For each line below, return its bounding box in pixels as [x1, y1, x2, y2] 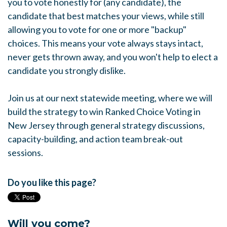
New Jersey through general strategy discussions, [8, 120, 205, 131]
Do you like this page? [8, 177, 96, 188]
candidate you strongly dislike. [8, 65, 126, 76]
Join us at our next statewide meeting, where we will [8, 92, 212, 103]
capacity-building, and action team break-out [8, 133, 183, 144]
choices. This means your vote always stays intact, [8, 37, 203, 49]
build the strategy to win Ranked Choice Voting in [8, 106, 201, 117]
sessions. [8, 147, 43, 158]
